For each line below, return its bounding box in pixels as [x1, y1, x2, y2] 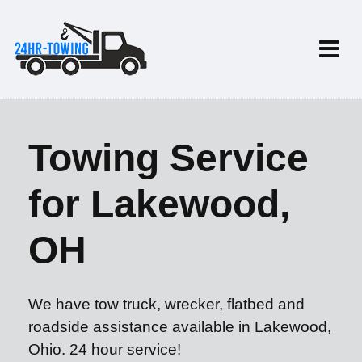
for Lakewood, [28, 183, 290, 225]
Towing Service [28, 137, 309, 179]
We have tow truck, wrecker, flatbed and [28, 296, 305, 313]
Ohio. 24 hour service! [28, 341, 181, 358]
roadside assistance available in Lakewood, [28, 318, 331, 335]
